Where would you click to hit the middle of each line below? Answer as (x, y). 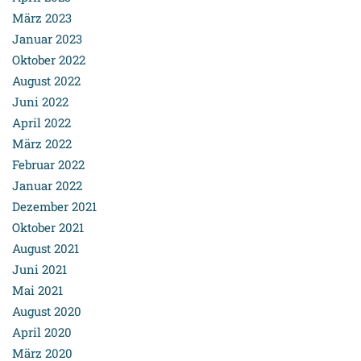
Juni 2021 (39, 270)
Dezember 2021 (54, 207)
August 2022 (46, 81)
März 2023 (42, 18)
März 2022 (42, 144)
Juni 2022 (40, 102)
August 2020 (47, 311)
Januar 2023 (47, 39)
